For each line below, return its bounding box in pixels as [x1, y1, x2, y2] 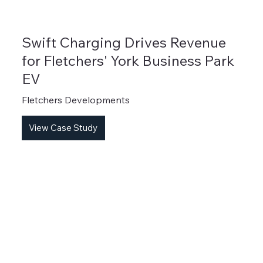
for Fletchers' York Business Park [21, 52, 234, 69]
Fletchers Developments [21, 94, 130, 106]
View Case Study [29, 122, 98, 134]
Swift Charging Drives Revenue [21, 33, 226, 51]
